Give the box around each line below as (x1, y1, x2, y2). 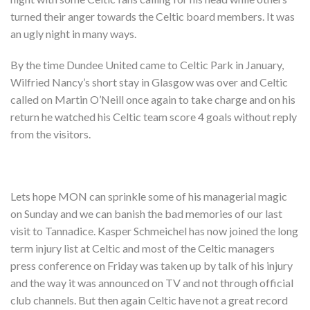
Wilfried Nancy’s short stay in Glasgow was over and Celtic (10, 75, 288, 89)
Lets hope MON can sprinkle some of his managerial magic (10, 190, 287, 203)
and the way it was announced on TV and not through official (10, 276, 293, 290)
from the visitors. (10, 127, 91, 141)
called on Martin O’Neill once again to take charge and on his (10, 93, 295, 107)
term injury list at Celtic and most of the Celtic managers (10, 241, 275, 255)
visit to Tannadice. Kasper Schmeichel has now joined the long (10, 224, 298, 238)
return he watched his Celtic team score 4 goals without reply (10, 110, 297, 124)
